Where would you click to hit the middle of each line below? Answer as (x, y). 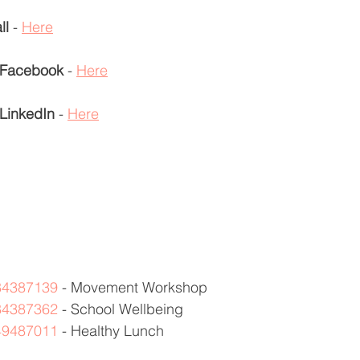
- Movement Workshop (135, 287)
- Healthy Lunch (115, 331)
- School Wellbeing (123, 309)
